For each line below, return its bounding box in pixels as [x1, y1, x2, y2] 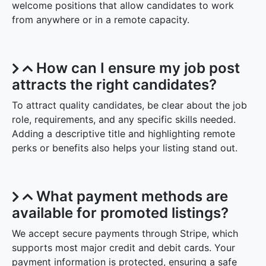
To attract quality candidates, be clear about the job [12, 99, 247, 112]
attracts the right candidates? [12, 76, 217, 94]
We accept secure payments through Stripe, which [12, 227, 238, 240]
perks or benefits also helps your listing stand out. [12, 142, 237, 154]
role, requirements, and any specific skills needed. [12, 113, 236, 126]
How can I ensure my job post [36, 59, 240, 77]
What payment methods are [36, 188, 228, 205]
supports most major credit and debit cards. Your [12, 242, 235, 254]
